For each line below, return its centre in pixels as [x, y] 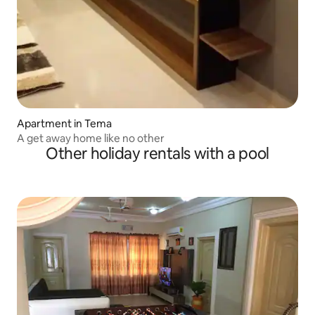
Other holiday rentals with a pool [157, 154]
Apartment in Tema [64, 124]
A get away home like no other [91, 139]
